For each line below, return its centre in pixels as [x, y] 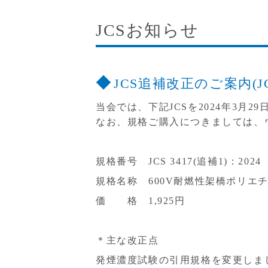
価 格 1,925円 [141, 201]
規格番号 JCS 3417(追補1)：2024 [179, 162]
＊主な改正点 [127, 240]
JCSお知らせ [147, 30]
